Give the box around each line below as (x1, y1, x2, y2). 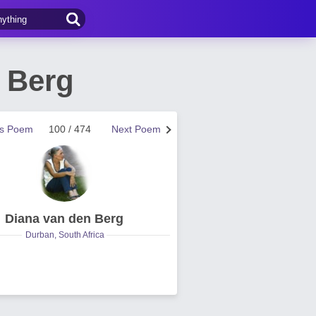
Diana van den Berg (5, 212, 123, 226)
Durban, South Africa (25, 230, 104, 240)
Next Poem (111, 123, 161, 135)
